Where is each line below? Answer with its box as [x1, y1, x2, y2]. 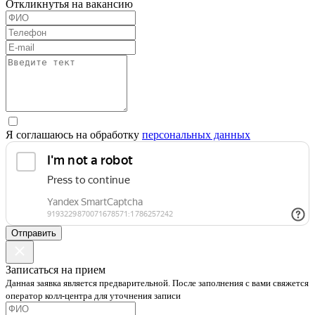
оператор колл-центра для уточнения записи [6, 290, 181, 301]
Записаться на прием [6, 263, 105, 276]
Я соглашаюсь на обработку [6, 128, 142, 141]
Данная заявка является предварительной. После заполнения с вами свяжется [6, 277, 309, 288]
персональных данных [142, 128, 250, 141]
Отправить [11, 227, 56, 238]
